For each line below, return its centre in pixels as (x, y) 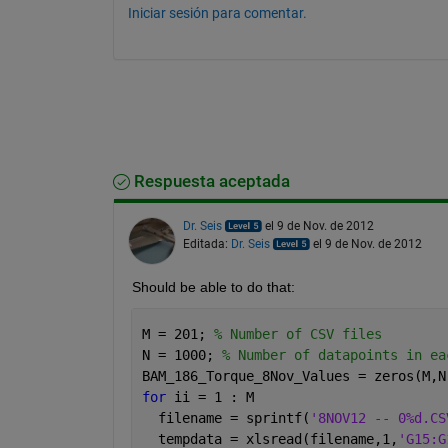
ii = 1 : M (213, 396)
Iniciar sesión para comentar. (217, 12)
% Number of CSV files (297, 333)
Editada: (206, 243)
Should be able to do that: (213, 286)
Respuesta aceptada (209, 181)
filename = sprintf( (225, 417)
